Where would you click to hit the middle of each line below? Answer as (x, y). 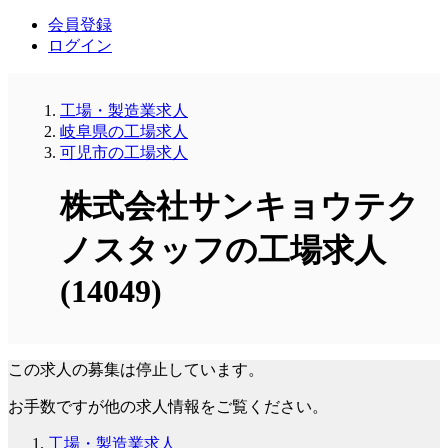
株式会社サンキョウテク (239, 206)
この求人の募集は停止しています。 (136, 369)
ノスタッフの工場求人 (223, 250)
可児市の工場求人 (124, 152)
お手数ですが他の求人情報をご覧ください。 (168, 406)
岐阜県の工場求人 (124, 131)
